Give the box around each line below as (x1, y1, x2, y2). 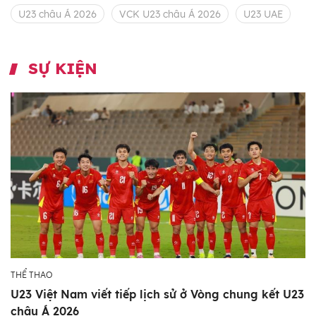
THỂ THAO (11, 269, 52, 280)
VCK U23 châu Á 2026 (119, 7, 221, 20)
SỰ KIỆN (28, 58, 97, 78)
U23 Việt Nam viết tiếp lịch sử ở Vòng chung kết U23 (11, 286, 304, 301)
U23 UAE (243, 7, 283, 20)
